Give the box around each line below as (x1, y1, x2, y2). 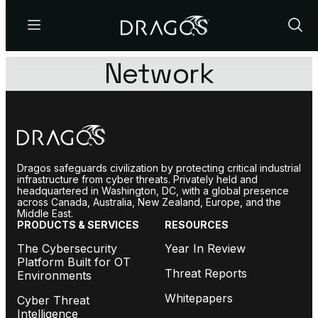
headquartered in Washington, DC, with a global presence (17, 184, 289, 197)
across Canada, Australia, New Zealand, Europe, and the (17, 195, 281, 208)
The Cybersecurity (17, 241, 117, 256)
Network (104, 55, 214, 92)
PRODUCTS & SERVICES (17, 218, 139, 231)
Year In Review (165, 241, 246, 256)
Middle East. (17, 207, 73, 219)
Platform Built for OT (17, 254, 131, 269)
